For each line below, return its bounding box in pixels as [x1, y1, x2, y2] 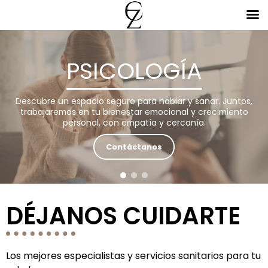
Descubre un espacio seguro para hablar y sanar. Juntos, [16, 95, 252, 107]
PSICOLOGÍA [66, 55, 202, 87]
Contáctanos [106, 142, 162, 153]
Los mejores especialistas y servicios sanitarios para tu [6, 249, 261, 263]
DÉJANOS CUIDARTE [6, 199, 240, 233]
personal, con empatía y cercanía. [62, 117, 206, 129]
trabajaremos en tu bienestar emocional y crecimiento [20, 106, 248, 118]
